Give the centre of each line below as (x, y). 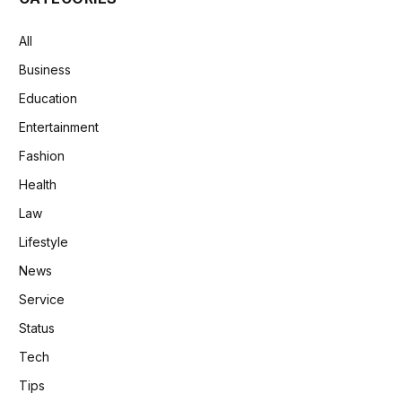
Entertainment (59, 127)
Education (48, 98)
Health (38, 184)
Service (42, 299)
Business (45, 69)
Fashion (42, 155)
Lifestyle (44, 241)
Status (37, 328)
